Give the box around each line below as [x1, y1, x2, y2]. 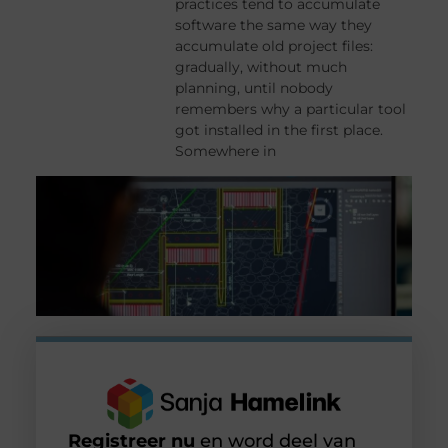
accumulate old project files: [175, 37, 374, 56]
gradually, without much [175, 58, 348, 77]
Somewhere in [175, 142, 277, 161]
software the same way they [175, 16, 373, 35]
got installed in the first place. [175, 121, 384, 140]
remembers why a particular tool [175, 100, 407, 119]
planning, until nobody [175, 79, 334, 98]
